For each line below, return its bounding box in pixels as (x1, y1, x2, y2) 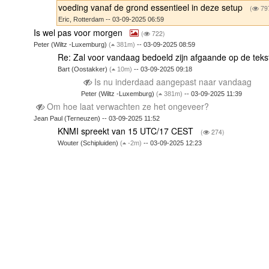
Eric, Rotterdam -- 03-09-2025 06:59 (58, 15, 164, 23)
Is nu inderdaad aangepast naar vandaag (92, 75, 255, 88)
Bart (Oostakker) (57, 65, 109, 73)
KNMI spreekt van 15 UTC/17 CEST (57, 124, 196, 137)
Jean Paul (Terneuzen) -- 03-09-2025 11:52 (34, 114, 160, 122)
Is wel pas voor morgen (34, 26, 125, 38)
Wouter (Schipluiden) (57, 139, 120, 147)
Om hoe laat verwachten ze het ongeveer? (44, 100, 212, 112)
